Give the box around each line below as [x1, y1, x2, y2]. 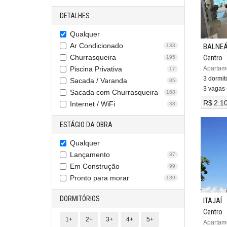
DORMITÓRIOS [60, 195, 100, 203]
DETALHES [60, 12, 90, 20]
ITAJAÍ [203, 196, 222, 206]
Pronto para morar [70, 174, 129, 182]
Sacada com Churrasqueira [70, 88, 158, 96]
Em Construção [70, 162, 120, 170]
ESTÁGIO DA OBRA [60, 121, 112, 129]
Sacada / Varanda [70, 77, 127, 85]
